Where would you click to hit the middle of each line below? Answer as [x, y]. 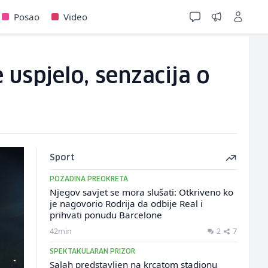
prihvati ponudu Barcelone [106, 215]
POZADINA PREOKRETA [89, 179]
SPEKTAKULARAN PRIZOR [92, 252]
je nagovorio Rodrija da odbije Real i [126, 203]
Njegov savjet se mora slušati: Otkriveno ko [141, 192]
